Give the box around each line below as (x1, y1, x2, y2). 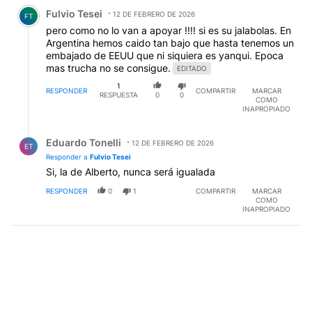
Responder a (46, 152, 90, 161)
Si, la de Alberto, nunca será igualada (46, 165, 215, 178)
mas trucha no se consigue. (46, 62, 171, 75)
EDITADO (177, 64, 207, 73)
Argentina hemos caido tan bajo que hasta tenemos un (46, 37, 294, 49)
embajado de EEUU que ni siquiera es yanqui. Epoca (46, 49, 283, 62)
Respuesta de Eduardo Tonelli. (11, 125, 171, 139)
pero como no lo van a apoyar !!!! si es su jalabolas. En (46, 24, 291, 37)
